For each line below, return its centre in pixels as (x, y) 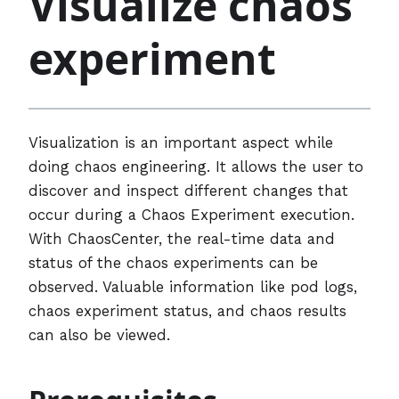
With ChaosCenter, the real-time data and (182, 238)
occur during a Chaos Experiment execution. (191, 214)
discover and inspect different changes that (188, 190)
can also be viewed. (99, 334)
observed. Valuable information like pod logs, (193, 286)
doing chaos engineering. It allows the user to (196, 166)
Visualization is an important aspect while (181, 142)
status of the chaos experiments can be (173, 262)
